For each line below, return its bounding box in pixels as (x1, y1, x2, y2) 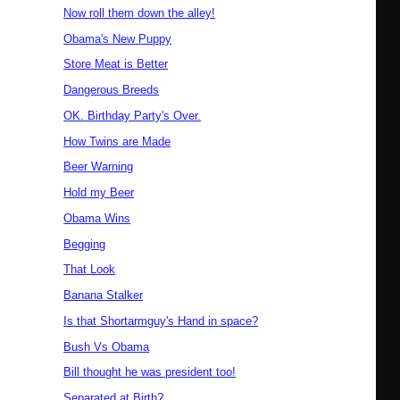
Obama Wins (63, 211, 131, 225)
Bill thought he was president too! (63, 365, 237, 379)
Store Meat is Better (63, 57, 169, 71)
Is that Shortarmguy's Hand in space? (63, 313, 259, 328)
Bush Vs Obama (63, 339, 150, 354)
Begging (63, 237, 106, 251)
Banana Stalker (63, 288, 144, 303)
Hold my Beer (63, 186, 135, 200)
